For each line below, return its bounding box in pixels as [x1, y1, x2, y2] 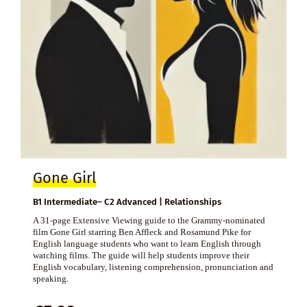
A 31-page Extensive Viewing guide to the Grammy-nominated [32, 215, 265, 226]
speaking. [32, 273, 69, 284]
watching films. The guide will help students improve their [32, 250, 249, 261]
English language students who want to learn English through [32, 238, 261, 249]
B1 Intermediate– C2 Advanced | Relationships [32, 197, 221, 208]
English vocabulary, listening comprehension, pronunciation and [32, 262, 273, 273]
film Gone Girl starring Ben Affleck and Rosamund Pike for [32, 227, 251, 238]
